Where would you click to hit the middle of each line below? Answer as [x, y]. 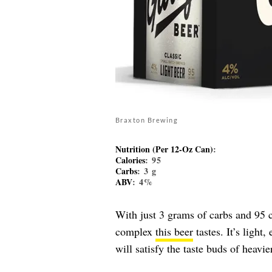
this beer [174, 231]
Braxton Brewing [146, 120]
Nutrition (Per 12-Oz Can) [164, 149]
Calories [130, 160]
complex [135, 231]
